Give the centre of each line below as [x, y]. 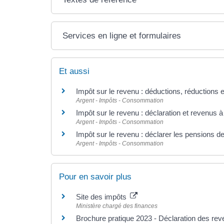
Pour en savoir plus [95, 176]
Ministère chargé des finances [117, 206]
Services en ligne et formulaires [122, 36]
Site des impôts [102, 196]
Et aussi [74, 71]
